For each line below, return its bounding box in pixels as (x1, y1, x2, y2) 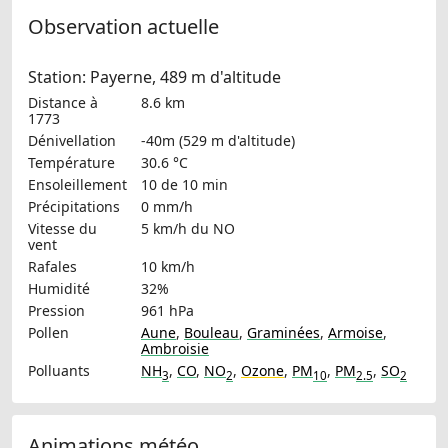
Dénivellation (28, 130, 116, 150)
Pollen (28, 322, 69, 342)
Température (28, 152, 115, 172)
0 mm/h (141, 196, 193, 216)
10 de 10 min (141, 174, 228, 194)
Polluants (28, 360, 90, 380)
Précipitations (28, 196, 120, 216)
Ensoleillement (28, 174, 127, 194)
